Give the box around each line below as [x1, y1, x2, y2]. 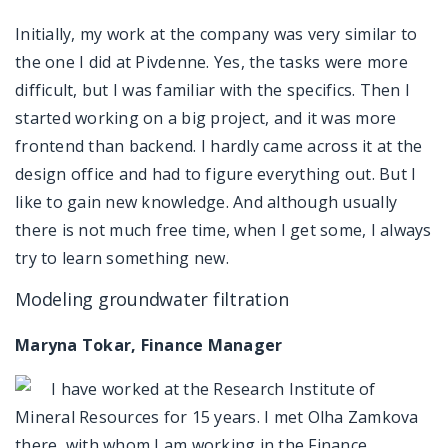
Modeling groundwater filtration [15, 286, 289, 311]
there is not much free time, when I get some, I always [15, 218, 432, 241]
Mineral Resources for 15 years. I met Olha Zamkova [15, 405, 419, 428]
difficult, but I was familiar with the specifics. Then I [15, 78, 410, 101]
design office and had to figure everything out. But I [15, 162, 417, 185]
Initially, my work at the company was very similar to [15, 22, 418, 45]
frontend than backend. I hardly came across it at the [15, 134, 423, 157]
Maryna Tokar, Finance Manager [15, 333, 283, 356]
